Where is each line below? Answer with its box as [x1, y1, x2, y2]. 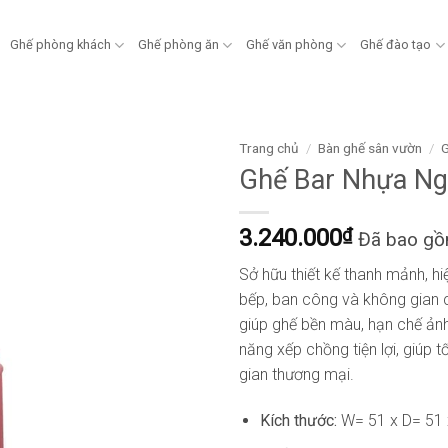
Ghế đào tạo [360, 37, 432, 52]
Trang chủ [239, 140, 299, 156]
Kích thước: [259, 411, 341, 431]
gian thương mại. [239, 365, 354, 385]
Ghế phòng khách [9, 37, 111, 52]
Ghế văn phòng [246, 37, 334, 52]
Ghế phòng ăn [138, 37, 220, 52]
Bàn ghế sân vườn [318, 140, 423, 156]
